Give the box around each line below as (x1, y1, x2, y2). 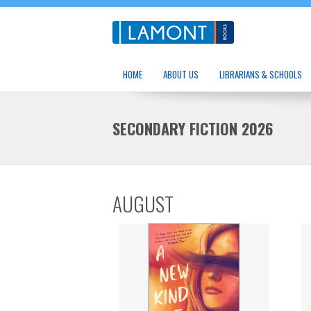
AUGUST (112, 187, 174, 218)
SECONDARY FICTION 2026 (112, 117, 273, 140)
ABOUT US (163, 67, 199, 81)
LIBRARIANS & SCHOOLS (219, 67, 302, 81)
